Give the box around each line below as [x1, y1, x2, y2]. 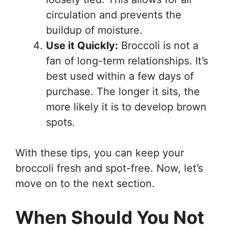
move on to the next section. [15, 177, 155, 190]
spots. [46, 116, 75, 128]
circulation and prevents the [46, 8, 181, 21]
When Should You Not [15, 206, 204, 228]
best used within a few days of [46, 70, 194, 82]
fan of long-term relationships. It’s [46, 54, 208, 67]
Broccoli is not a [118, 39, 198, 52]
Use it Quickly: [46, 39, 118, 52]
